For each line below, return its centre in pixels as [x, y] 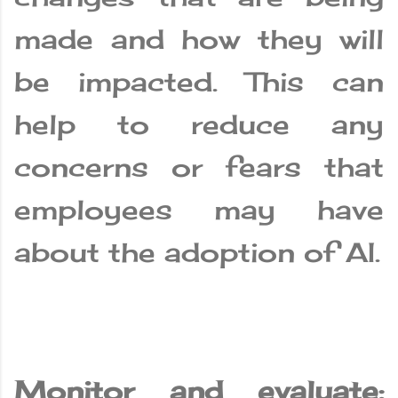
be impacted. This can [199, 82]
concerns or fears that [199, 167]
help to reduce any [199, 125]
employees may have [199, 210]
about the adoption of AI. [197, 253]
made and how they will [199, 40]
